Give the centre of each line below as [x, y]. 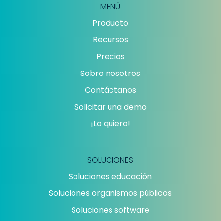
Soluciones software [110, 210]
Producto [110, 23]
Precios [110, 57]
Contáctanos [110, 90]
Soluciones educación [110, 177]
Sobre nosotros [110, 74]
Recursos [110, 40]
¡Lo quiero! [110, 124]
